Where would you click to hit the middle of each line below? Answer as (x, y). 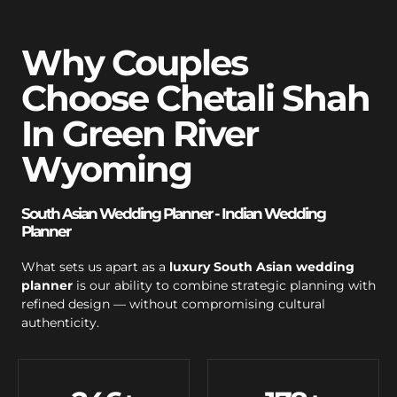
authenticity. (60, 322)
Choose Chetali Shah (195, 97)
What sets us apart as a (95, 266)
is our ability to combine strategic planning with (224, 285)
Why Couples (134, 62)
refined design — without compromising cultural (173, 304)
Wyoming (106, 168)
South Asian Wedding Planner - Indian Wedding (173, 213)
